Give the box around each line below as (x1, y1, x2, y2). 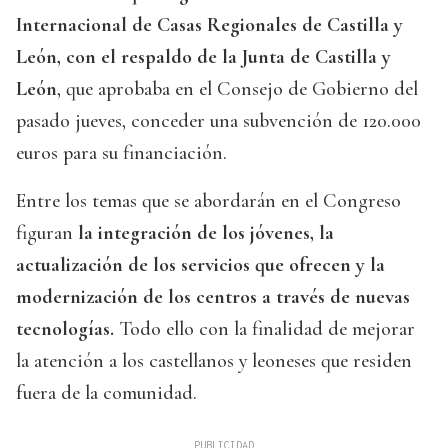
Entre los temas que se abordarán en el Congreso (16, 189, 401, 214)
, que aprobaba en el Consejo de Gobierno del (57, 77, 418, 102)
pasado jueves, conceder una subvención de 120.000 (16, 109, 421, 134)
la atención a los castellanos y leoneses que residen (16, 349, 412, 374)
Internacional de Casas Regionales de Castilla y (16, 13, 403, 38)
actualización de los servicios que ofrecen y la (16, 253, 385, 278)
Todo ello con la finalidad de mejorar (114, 317, 415, 342)
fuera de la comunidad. (16, 381, 197, 406)
